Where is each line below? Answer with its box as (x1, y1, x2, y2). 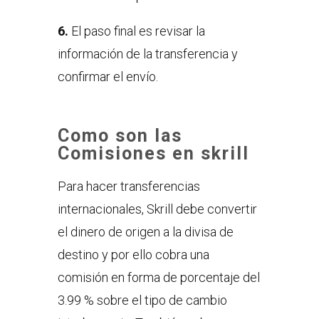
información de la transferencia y (57, 46, 238, 61)
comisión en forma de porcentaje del (57, 269, 260, 285)
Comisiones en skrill (57, 142, 249, 164)
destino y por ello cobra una (57, 246, 209, 262)
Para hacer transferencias (57, 178, 200, 194)
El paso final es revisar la (68, 23, 205, 38)
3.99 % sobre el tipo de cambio (57, 292, 227, 308)
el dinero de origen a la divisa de (57, 224, 234, 239)
